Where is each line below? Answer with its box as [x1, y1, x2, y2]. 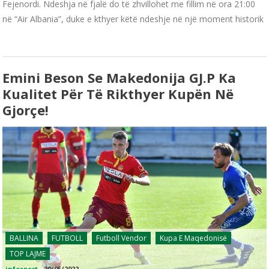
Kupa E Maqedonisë [160, 232, 228, 243]
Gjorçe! [2, 101, 49, 119]
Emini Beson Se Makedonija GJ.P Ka [2, 68, 237, 87]
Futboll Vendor [96, 232, 147, 243]
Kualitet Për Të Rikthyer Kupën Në [2, 85, 234, 103]
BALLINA [10, 232, 39, 243]
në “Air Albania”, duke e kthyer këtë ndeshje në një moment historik [2, 13, 264, 25]
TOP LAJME [10, 248, 46, 259]
